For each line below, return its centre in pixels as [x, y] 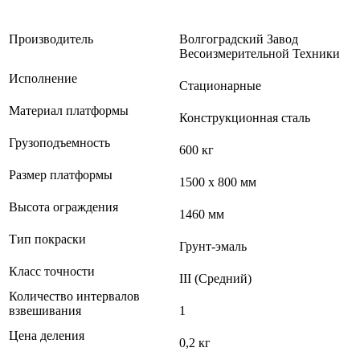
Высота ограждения [63, 207]
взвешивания [45, 311]
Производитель [51, 39]
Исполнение [43, 79]
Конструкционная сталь [245, 118]
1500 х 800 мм [218, 182]
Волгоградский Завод [239, 39]
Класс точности [52, 272]
